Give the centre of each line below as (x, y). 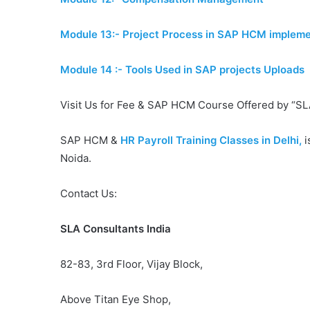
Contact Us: (89, 193)
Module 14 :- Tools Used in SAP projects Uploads (182, 69)
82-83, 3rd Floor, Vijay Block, (131, 264)
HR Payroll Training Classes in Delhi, (211, 140)
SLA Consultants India (116, 228)
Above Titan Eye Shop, (116, 299)
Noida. (76, 158)
